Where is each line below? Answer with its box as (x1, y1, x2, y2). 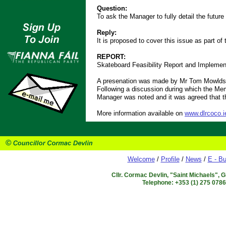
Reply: (97, 29, 117, 36)
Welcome (127, 155, 155, 163)
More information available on (97, 109, 185, 117)
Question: (97, 5, 127, 12)
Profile (160, 155, 180, 163)
